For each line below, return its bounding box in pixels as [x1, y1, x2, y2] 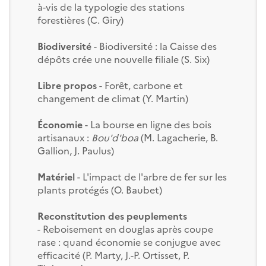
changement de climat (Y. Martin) [37, 91, 188, 104]
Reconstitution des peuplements [37, 208, 187, 222]
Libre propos [37, 78, 97, 91]
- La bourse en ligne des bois [84, 117, 211, 131]
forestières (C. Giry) [37, 12, 123, 26]
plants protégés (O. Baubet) [37, 182, 162, 196]
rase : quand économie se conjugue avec [37, 235, 221, 248]
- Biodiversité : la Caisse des [93, 39, 217, 52]
